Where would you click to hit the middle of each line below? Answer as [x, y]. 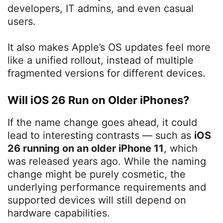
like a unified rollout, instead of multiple [101, 60]
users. [22, 22]
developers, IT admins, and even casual [101, 9]
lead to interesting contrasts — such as [101, 136]
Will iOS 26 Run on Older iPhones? [98, 100]
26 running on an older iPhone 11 [86, 149]
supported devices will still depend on [97, 200]
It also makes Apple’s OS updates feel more [109, 48]
